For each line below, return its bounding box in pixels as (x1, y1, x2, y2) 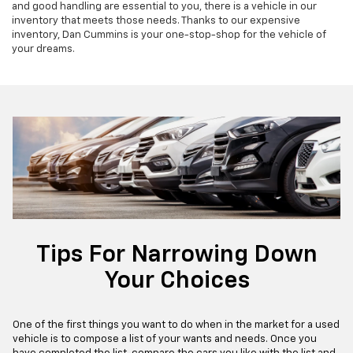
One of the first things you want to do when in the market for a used (13, 320, 340, 331)
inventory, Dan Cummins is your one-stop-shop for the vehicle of (12, 30, 326, 41)
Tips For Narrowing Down (35, 243, 318, 268)
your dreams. (12, 44, 75, 55)
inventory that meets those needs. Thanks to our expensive (12, 16, 300, 27)
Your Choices (103, 269, 250, 294)
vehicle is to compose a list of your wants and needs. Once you (13, 334, 317, 345)
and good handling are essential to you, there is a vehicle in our (12, 2, 317, 13)
